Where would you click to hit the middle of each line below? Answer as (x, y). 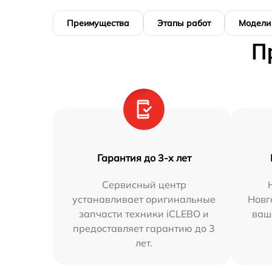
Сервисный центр (144, 185)
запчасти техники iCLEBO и (144, 214)
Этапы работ (184, 23)
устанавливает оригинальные (144, 199)
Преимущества (98, 23)
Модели (255, 23)
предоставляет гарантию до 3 (144, 229)
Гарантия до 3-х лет (144, 158)
